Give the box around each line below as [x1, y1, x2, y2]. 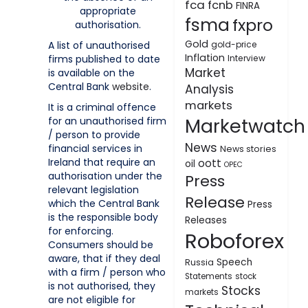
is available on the [48, 66, 135, 80]
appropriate [79, 4, 136, 18]
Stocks [221, 283, 261, 299]
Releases [184, 214, 227, 227]
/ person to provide [48, 128, 140, 142]
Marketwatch [184, 113, 305, 139]
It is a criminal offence [48, 100, 156, 114]
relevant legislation [48, 183, 139, 197]
